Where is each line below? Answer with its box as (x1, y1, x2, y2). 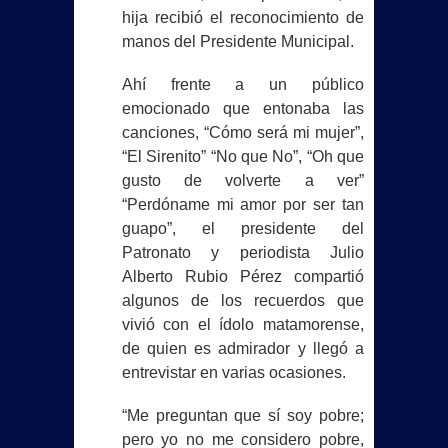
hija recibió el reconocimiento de (121, 9, 364, 27)
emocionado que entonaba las (121, 100, 364, 118)
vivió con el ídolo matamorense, (121, 316, 364, 334)
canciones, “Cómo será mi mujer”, (121, 124, 364, 142)
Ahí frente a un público (121, 76, 364, 94)
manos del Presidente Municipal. (121, 33, 354, 51)
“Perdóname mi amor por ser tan (121, 196, 364, 214)
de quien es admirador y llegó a (121, 340, 364, 358)
